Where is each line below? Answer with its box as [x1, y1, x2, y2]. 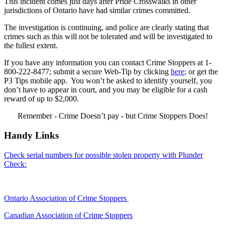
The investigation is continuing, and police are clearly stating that [4, 23, 209, 32]
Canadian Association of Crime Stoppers [4, 210, 133, 219]
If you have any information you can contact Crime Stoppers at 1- [4, 58, 211, 67]
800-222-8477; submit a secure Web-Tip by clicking [4, 67, 171, 76]
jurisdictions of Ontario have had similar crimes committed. [4, 6, 192, 15]
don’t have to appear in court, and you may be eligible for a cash [4, 85, 207, 94]
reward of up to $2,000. [4, 94, 79, 103]
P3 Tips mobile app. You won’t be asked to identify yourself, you [4, 76, 212, 85]
